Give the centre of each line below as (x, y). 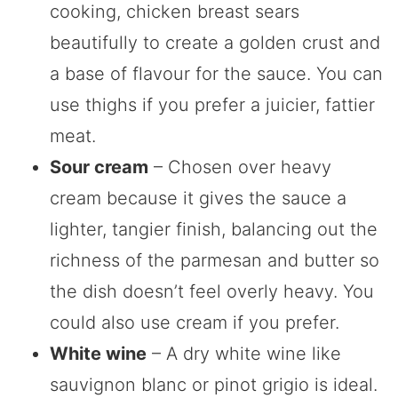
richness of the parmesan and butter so (215, 260)
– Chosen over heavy (240, 167)
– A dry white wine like (244, 353)
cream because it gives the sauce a (198, 198)
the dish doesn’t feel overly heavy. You (212, 291)
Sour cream (99, 167)
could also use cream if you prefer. (195, 322)
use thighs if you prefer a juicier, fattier (212, 104)
